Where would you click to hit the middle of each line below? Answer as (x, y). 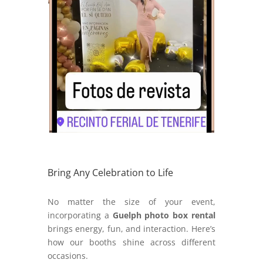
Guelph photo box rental (164, 215)
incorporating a (80, 215)
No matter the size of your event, (131, 202)
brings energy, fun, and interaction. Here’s (131, 229)
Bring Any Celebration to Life (110, 173)
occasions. (69, 256)
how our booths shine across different (131, 242)
